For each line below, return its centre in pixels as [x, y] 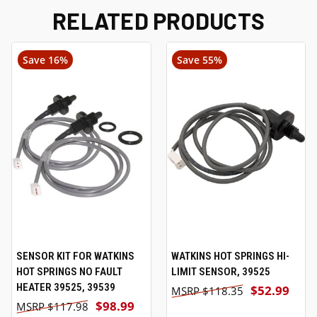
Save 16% [45, 60]
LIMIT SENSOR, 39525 [220, 271]
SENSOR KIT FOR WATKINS [75, 256]
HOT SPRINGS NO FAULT [69, 271]
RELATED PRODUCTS [158, 20]
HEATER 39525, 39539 [66, 287]
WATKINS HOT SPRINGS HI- [230, 256]
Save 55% [200, 60]
